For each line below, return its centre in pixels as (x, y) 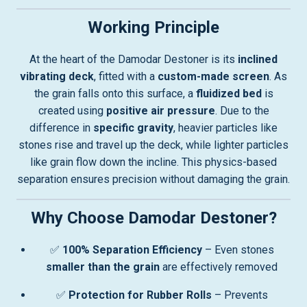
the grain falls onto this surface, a (115, 94)
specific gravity (133, 128)
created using (72, 111)
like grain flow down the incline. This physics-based (153, 162)
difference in (61, 128)
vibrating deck (57, 76)
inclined (258, 59)
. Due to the (242, 111)
